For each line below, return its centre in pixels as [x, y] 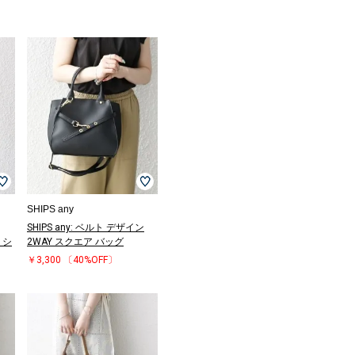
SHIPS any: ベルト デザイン [86, 227]
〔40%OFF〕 [90, 260]
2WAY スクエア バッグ [75, 241]
